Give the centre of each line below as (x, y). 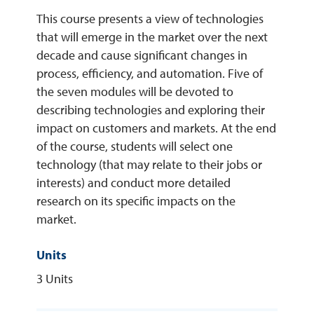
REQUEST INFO (157, 36)
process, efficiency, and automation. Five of (150, 74)
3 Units (55, 279)
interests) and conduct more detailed (134, 183)
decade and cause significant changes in (142, 55)
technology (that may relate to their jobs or (149, 165)
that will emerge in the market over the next (152, 37)
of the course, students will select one (135, 146)
